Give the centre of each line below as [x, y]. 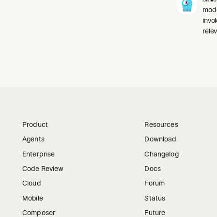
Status [155, 198]
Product [35, 124]
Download [161, 139]
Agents [33, 139]
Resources [161, 124]
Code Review [43, 168]
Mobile [33, 198]
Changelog [162, 154]
